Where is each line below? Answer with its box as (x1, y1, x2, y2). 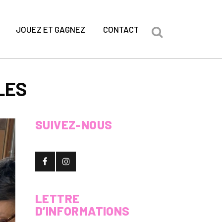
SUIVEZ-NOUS (35, 117, 112, 132)
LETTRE (35, 191, 80, 206)
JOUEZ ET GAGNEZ (16, 24, 85, 34)
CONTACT (103, 24, 139, 34)
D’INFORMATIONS (35, 204, 130, 218)
